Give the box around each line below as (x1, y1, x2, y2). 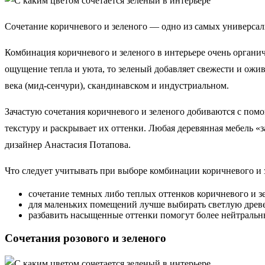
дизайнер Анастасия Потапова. (5, 139, 131, 150)
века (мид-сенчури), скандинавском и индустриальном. (5, 80, 229, 91)
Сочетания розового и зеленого (5, 231, 166, 244)
